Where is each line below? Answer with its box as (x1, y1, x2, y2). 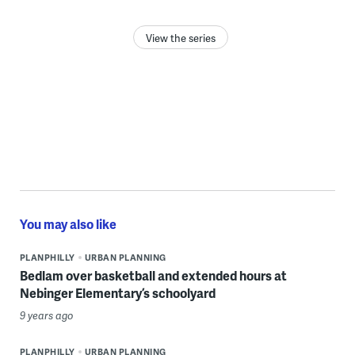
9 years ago (19, 307, 74, 323)
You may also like (19, 214, 116, 233)
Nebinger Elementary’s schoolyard (19, 283, 216, 302)
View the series (145, 30, 216, 45)
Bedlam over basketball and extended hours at (19, 265, 287, 284)
